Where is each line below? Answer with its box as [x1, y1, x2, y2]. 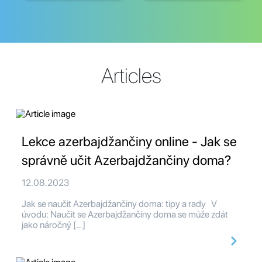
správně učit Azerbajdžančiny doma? [22, 152, 231, 169]
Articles [101, 63, 161, 89]
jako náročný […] [22, 219, 85, 231]
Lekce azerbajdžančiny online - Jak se [22, 133, 237, 150]
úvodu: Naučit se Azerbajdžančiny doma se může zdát [22, 209, 228, 220]
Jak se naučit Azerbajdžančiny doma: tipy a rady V [22, 198, 217, 210]
